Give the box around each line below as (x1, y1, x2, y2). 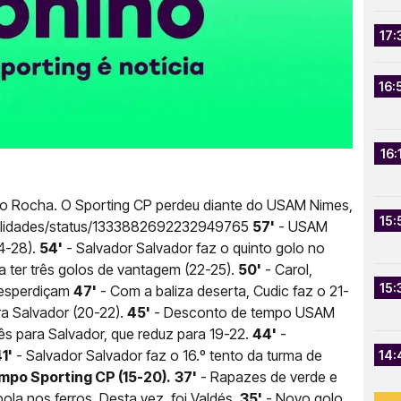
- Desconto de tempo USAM (150, 303, 335, 321)
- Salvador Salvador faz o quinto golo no (63, 238, 325, 257)
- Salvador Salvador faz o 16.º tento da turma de (13, 346, 322, 364)
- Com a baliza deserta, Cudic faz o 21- (97, 281, 349, 300)
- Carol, (261, 260, 312, 278)
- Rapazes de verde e (197, 367, 337, 386)
